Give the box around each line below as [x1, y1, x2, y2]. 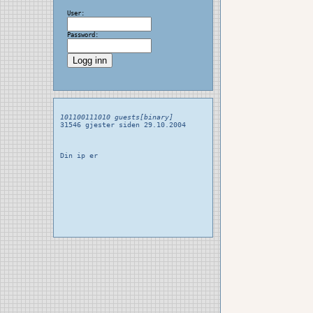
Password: [66, 31, 99, 38]
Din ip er [59, 152, 98, 159]
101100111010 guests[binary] [59, 113, 173, 121]
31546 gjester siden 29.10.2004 [59, 121, 186, 129]
